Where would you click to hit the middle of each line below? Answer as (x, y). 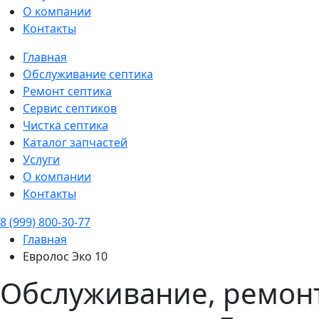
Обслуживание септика (88, 74)
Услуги (41, 159)
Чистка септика (66, 125)
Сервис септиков (70, 108)
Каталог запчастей (75, 142)
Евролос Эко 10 (65, 256)
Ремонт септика (67, 91)
